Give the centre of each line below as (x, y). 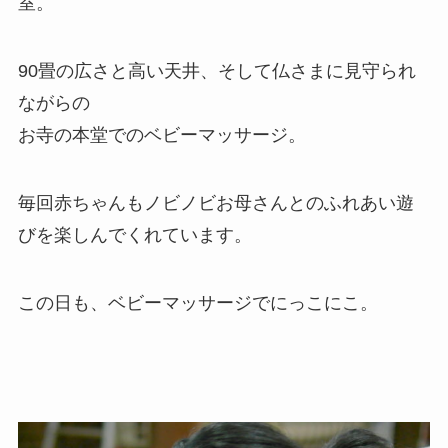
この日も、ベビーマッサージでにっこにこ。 (197, 302)
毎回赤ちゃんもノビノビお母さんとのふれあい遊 (215, 202)
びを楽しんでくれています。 (134, 234)
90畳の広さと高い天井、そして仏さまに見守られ (216, 70)
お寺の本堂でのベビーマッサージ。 (161, 134)
